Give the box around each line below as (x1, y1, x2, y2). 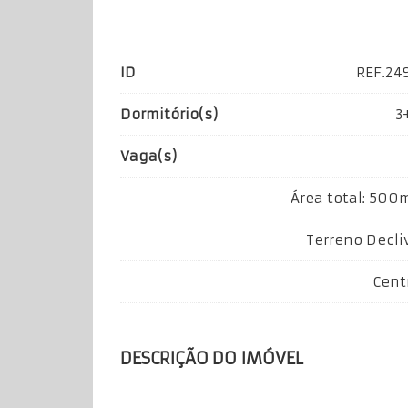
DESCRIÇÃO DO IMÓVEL (120, 348, 303, 369)
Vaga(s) (120, 148, 177, 165)
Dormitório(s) (120, 106, 218, 123)
